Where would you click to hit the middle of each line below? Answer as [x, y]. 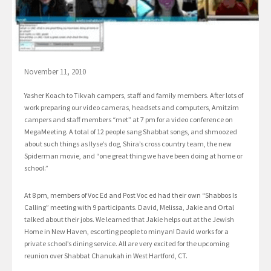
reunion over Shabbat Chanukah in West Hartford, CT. [106, 256]
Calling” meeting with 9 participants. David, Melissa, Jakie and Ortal [129, 207]
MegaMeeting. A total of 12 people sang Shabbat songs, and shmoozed [131, 132]
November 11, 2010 [55, 72]
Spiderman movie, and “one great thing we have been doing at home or [133, 156]
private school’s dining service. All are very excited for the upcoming [127, 244]
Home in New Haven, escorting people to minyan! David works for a [126, 232]
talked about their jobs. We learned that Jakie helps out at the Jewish [129, 220]
